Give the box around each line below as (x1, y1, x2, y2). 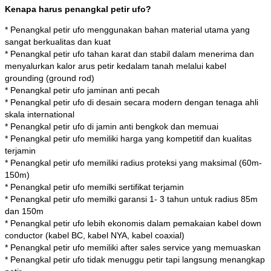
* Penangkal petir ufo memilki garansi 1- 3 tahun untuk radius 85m (5, 194, 258, 204)
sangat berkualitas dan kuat (5, 36, 111, 47)
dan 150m (5, 206, 44, 216)
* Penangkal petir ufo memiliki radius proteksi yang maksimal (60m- (5, 157, 262, 168)
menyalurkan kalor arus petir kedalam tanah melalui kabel (5, 60, 226, 71)
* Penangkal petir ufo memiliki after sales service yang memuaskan (5, 242, 261, 252)
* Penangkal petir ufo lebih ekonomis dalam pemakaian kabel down (5, 218, 261, 228)
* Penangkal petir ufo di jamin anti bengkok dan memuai (5, 121, 218, 131)
